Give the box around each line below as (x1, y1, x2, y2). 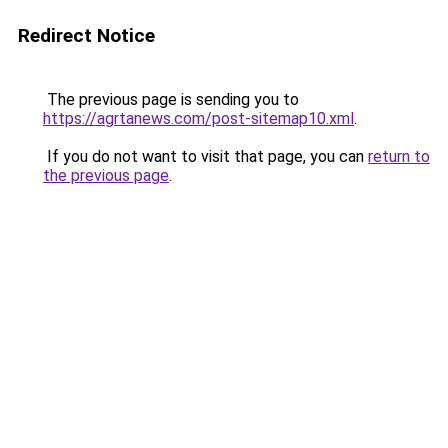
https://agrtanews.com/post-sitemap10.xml (43, 109, 354, 128)
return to (368, 147, 430, 166)
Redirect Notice (18, 24, 155, 47)
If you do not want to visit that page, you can (43, 147, 368, 166)
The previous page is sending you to (43, 90, 299, 109)
